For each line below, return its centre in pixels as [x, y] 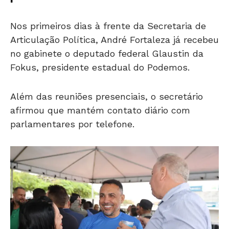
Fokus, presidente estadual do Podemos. [100, 67]
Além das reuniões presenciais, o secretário [107, 96]
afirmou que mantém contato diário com [100, 110]
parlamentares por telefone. [72, 124]
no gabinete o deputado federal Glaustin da [107, 53]
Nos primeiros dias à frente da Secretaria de [108, 26]
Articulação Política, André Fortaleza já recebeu [114, 39]
